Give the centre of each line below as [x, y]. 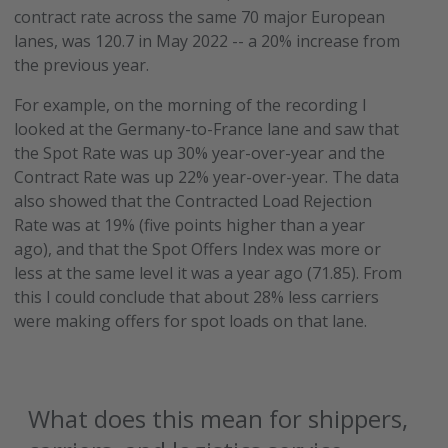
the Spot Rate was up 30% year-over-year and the [200, 153]
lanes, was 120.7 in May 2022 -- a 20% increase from [207, 41]
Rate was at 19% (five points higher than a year [190, 225]
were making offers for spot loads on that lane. [191, 321]
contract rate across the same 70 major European [200, 17]
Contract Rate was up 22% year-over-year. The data [207, 177]
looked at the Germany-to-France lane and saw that [207, 129]
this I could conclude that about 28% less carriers [197, 297]
